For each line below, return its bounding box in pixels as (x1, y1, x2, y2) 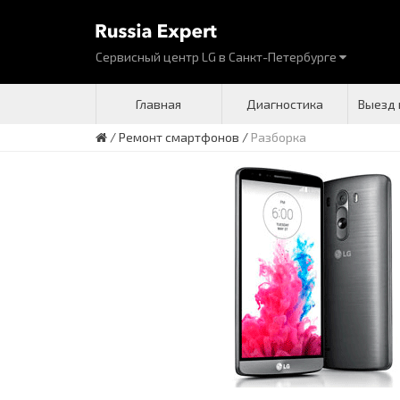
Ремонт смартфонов (119, 129, 239, 145)
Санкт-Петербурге (229, 48, 339, 64)
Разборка (251, 129, 306, 145)
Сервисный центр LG (96, 48, 219, 64)
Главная (136, 96, 181, 112)
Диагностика (246, 96, 323, 112)
